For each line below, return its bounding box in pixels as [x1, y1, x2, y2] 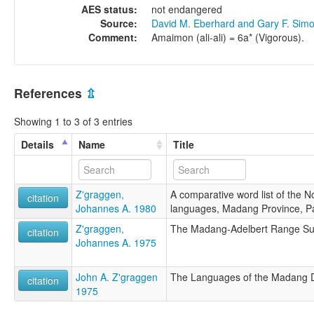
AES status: [81, 1, 137, 16]
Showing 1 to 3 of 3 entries [14, 114, 132, 129]
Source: [100, 15, 137, 30]
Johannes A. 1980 [76, 201, 156, 216]
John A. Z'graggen [76, 270, 158, 285]
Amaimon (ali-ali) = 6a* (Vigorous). [151, 29, 304, 44]
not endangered [151, 1, 222, 16]
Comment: [88, 29, 137, 44]
